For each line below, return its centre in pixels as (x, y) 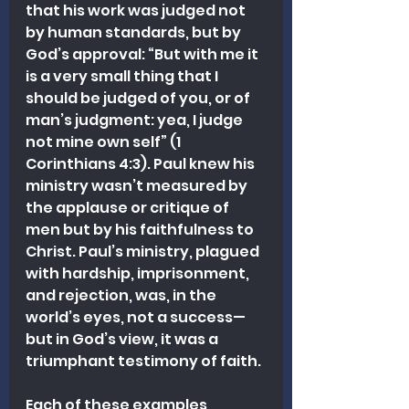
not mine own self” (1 (105, 142)
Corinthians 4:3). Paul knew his (142, 163)
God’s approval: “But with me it (143, 54)
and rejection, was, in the (122, 295)
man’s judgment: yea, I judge (136, 120)
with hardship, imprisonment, (139, 273)
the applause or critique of (129, 207)
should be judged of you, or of (139, 98)
